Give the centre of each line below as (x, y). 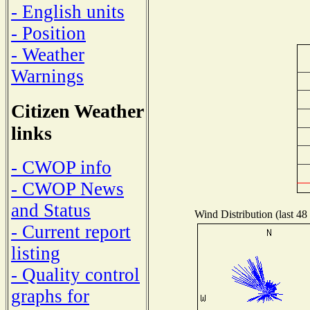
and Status (51, 211)
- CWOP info (61, 168)
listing (36, 254)
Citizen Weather (77, 111)
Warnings (47, 76)
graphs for (50, 297)
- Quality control (75, 275)
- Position (48, 33)
